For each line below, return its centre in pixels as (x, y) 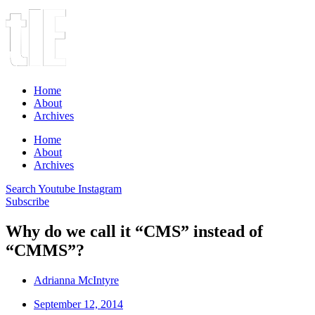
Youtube (57, 189)
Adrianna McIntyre (76, 280)
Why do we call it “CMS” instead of (134, 231)
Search (21, 189)
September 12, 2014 (78, 304)
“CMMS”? (45, 250)
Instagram (100, 189)
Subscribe (27, 201)
